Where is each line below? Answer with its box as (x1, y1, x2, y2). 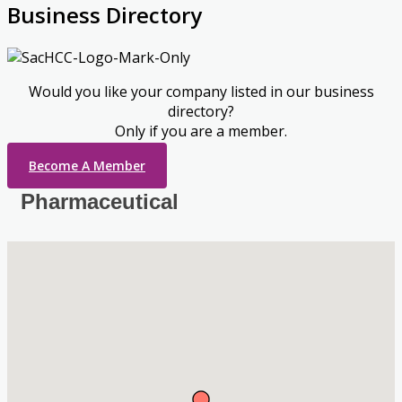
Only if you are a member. (115, 120, 287, 141)
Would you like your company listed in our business (28, 81, 374, 101)
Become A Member (29, 156, 145, 174)
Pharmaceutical (21, 188, 179, 214)
